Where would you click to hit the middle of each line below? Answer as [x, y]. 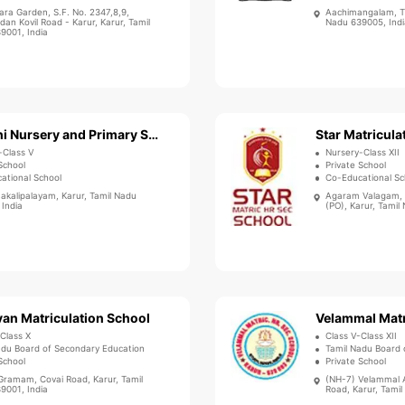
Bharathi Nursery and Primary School [153, 135]
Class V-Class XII [362, 336]
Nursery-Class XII [363, 153]
